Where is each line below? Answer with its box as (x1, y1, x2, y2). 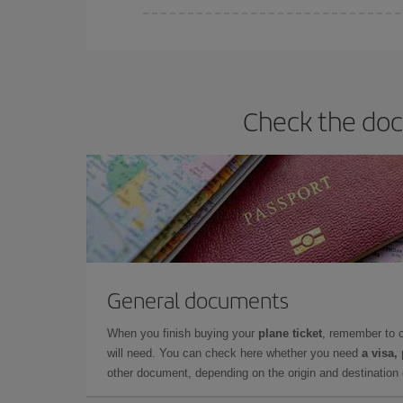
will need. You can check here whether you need (107, 346, 362, 360)
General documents (107, 284, 289, 315)
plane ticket (258, 327, 322, 340)
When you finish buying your (107, 327, 258, 340)
